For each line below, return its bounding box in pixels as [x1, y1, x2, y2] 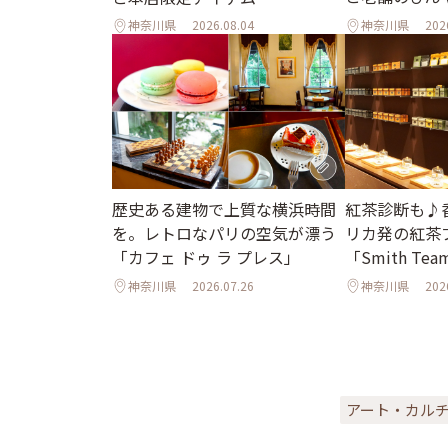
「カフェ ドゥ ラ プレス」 [112, 245, 300, 270]
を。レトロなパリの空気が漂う [112, 221, 336, 246]
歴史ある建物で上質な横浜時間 [112, 197, 336, 222]
